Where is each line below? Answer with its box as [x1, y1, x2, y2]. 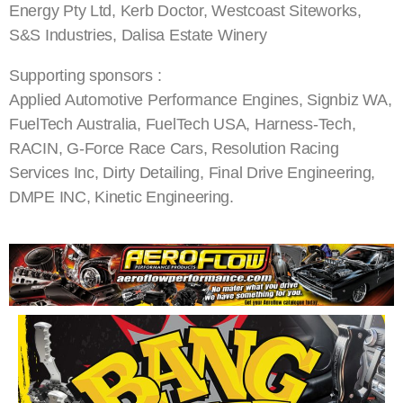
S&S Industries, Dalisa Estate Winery [9, 26, 267, 44]
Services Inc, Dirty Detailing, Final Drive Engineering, [9, 164, 376, 182]
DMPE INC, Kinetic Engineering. [9, 188, 234, 206]
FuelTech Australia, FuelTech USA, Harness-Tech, [9, 115, 356, 133]
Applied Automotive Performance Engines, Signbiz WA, [9, 91, 392, 109]
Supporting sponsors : [9, 67, 162, 85]
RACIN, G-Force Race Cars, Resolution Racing [9, 139, 339, 157]
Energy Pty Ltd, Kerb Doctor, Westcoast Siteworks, [9, 2, 362, 20]
